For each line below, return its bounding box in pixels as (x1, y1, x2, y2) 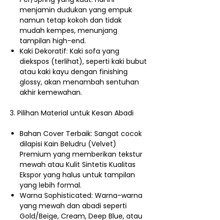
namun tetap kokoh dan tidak (20, 15, 122, 25)
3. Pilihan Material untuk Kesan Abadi (10, 108, 134, 118)
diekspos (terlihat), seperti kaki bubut (20, 56, 147, 66)
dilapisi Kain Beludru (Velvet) (20, 138, 116, 149)
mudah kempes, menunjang (20, 25, 117, 35)
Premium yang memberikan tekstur (20, 149, 142, 159)
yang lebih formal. (20, 180, 82, 190)
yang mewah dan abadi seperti (20, 200, 127, 211)
